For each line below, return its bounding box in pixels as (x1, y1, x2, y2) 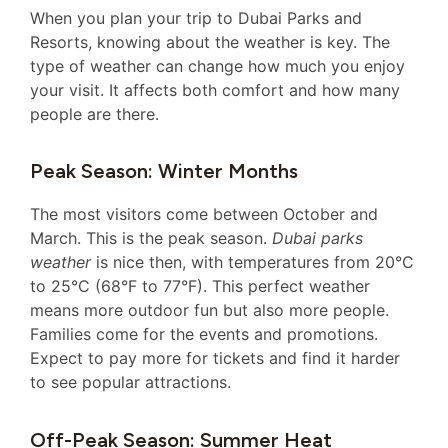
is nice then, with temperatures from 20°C (91, 252, 414, 273)
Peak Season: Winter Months (30, 159, 298, 184)
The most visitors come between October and (30, 204, 378, 225)
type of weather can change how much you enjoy (30, 56, 405, 77)
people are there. (30, 104, 159, 125)
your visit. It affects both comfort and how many (30, 80, 400, 101)
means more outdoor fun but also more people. (30, 300, 389, 321)
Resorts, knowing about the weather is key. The (30, 32, 390, 53)
